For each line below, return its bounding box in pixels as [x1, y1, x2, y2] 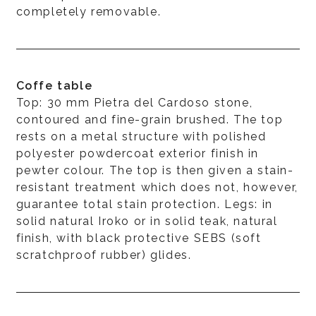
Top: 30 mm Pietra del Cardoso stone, [16, 95, 253, 109]
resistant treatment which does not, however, [16, 180, 298, 194]
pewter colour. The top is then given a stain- [16, 163, 294, 177]
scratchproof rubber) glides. [16, 248, 192, 262]
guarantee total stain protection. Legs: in [16, 197, 273, 211]
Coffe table [16, 78, 93, 92]
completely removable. [16, 4, 162, 18]
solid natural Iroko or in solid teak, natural [16, 214, 278, 228]
